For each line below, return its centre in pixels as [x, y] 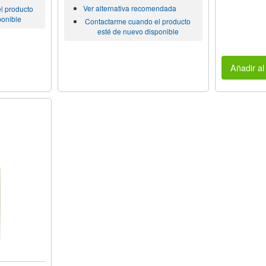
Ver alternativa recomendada [129, 8]
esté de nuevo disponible [138, 31]
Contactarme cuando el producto [138, 21]
